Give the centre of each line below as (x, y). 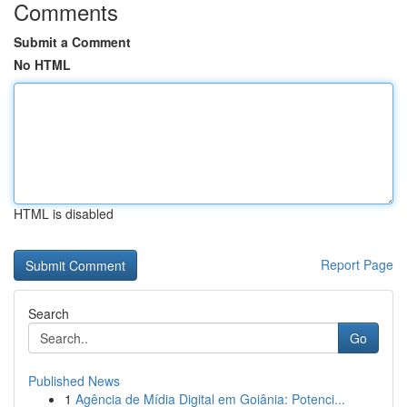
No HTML (42, 65)
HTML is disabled (64, 213)
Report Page (357, 264)
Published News (74, 381)
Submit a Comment (72, 42)
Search (49, 313)
